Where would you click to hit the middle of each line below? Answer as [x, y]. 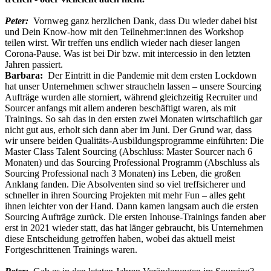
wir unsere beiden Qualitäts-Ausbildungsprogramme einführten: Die [134, 141]
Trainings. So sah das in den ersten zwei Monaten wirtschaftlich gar [133, 119]
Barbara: [26, 76]
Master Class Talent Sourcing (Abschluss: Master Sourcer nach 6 [129, 152]
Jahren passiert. [34, 65]
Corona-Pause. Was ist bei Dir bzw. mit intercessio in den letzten [128, 54]
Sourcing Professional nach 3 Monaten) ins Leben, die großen [123, 174]
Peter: [19, 21]
